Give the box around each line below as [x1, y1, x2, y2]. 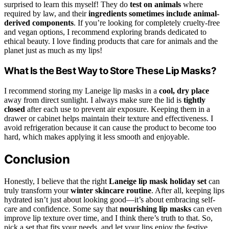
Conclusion [4, 151, 70, 167]
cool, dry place [159, 86, 209, 95]
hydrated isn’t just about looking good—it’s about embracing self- [4, 195, 215, 204]
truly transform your [4, 186, 71, 195]
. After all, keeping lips [151, 186, 224, 195]
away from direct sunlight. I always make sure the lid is [4, 95, 184, 104]
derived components [4, 18, 74, 28]
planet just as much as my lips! [4, 46, 102, 55]
